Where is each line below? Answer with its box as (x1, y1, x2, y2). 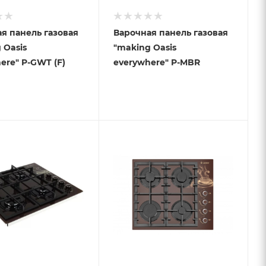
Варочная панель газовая (113, 27, 228, 38)
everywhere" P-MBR (113, 56, 200, 68)
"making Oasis (113, 42, 176, 53)
